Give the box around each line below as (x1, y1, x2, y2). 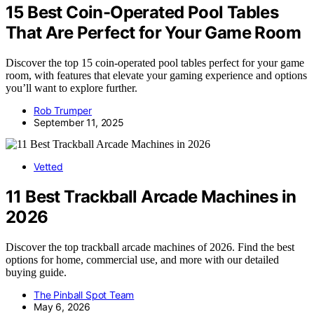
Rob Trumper (34, 104, 93, 117)
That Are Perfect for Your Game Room (6, 22, 301, 43)
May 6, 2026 (34, 300, 91, 313)
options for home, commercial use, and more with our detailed (6, 253, 279, 266)
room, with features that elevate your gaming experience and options (6, 69, 307, 82)
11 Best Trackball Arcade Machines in (6, 186, 296, 207)
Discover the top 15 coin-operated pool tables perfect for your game (6, 57, 304, 69)
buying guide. (6, 266, 67, 278)
